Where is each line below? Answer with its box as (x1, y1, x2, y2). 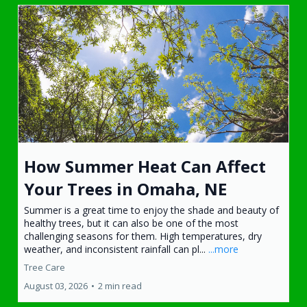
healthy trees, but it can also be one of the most (24, 216, 238, 230)
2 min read (98, 279, 142, 292)
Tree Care (24, 260, 65, 273)
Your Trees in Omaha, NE (24, 177, 227, 200)
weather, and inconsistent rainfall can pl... (24, 242, 208, 256)
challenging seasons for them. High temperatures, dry (24, 229, 262, 243)
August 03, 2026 (24, 279, 88, 292)
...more (208, 242, 238, 256)
